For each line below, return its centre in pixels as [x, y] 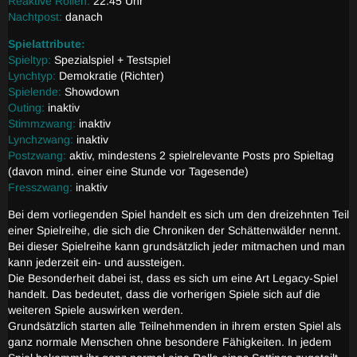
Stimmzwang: [43, 124]
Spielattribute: [47, 44]
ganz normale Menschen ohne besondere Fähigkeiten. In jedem [170, 342]
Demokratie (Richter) [110, 76]
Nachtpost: [35, 17]
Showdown [90, 92]
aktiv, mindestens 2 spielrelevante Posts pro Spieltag [202, 155]
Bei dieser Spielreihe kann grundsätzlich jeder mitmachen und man [177, 246]
